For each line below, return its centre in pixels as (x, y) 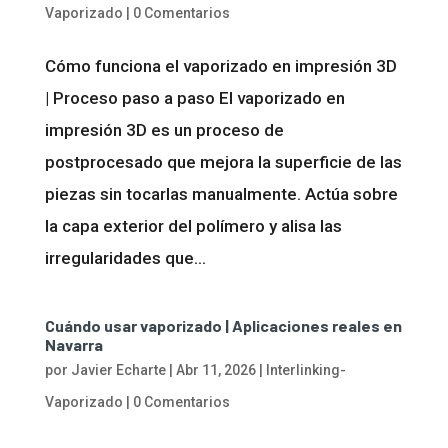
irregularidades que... (125, 258)
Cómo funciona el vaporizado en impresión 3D (220, 66)
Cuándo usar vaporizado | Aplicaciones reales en (223, 325)
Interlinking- (305, 370)
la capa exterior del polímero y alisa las (193, 226)
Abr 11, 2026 (215, 370)
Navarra (73, 344)
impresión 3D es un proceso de (164, 130)
